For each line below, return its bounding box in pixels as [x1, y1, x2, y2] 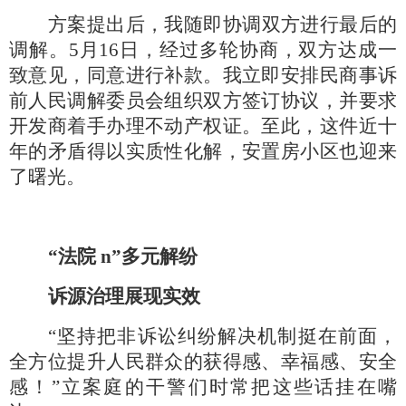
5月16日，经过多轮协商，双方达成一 [68, 39, 398, 61]
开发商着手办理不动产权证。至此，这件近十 [9, 115, 397, 137]
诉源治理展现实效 [48, 285, 200, 307]
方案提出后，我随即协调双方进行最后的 [48, 14, 397, 35]
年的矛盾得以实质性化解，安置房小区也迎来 [9, 140, 397, 162]
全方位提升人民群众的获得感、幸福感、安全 [9, 351, 397, 372]
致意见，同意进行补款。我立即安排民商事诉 [9, 64, 397, 86]
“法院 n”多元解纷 [48, 246, 202, 267]
